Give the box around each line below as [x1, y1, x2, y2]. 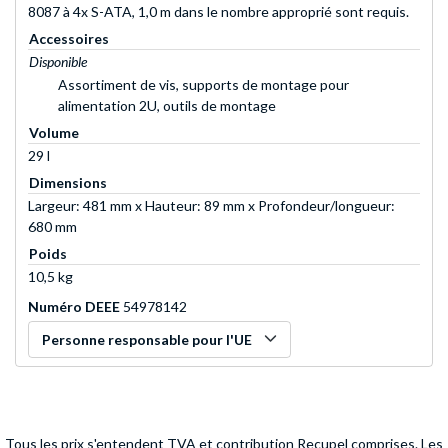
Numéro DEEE [28, 298, 120, 316]
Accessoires [29, 30, 109, 48]
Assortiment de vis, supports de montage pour [58, 76, 349, 94]
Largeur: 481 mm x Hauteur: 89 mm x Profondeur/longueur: [28, 197, 395, 215]
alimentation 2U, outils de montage [58, 97, 276, 115]
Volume [29, 124, 79, 142]
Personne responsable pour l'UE [42, 331, 252, 349]
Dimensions [29, 174, 107, 192]
